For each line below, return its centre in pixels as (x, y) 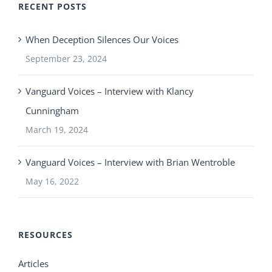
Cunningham (52, 111)
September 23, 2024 (66, 59)
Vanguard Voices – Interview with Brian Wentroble (130, 162)
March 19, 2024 (57, 130)
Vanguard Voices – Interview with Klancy (110, 91)
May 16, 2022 (52, 182)
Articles (33, 264)
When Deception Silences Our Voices (102, 40)
